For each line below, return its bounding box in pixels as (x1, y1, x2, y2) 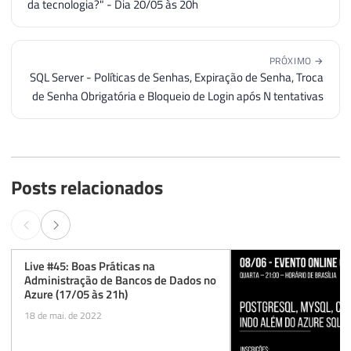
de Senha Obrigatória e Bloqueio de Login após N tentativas (32, 86, 324, 105)
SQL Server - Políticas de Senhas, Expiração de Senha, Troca (30, 67, 324, 86)
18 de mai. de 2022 (24, 308, 102, 324)
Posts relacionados (11, 172, 163, 201)
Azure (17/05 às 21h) (24, 284, 128, 303)
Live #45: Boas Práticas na (24, 256, 155, 275)
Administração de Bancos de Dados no (24, 270, 216, 289)
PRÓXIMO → (269, 52, 324, 68)
